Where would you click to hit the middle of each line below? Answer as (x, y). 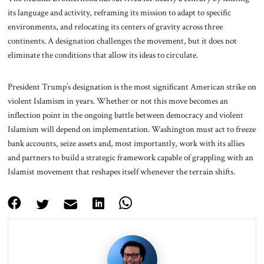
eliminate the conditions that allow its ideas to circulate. (103, 55)
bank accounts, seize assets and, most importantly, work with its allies (126, 143)
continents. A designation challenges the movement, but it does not (122, 41)
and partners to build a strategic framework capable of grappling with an (130, 158)
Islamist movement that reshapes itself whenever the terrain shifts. (121, 172)
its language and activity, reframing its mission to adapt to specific (119, 13)
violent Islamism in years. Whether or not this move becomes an (118, 101)
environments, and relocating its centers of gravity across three (115, 27)
